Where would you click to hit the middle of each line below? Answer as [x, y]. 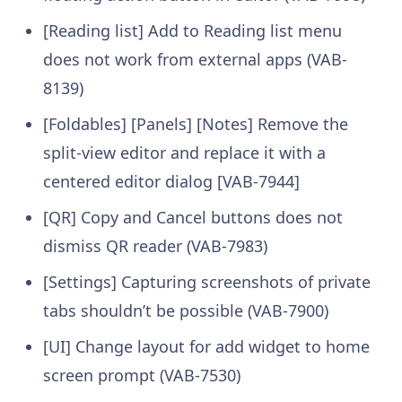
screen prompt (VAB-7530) [141, 375]
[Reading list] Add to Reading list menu [192, 30]
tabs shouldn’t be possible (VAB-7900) [185, 310]
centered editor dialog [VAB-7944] [171, 181]
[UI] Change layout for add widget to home [206, 346]
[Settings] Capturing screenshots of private [206, 281]
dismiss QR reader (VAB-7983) [155, 245]
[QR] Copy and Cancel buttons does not [192, 217]
